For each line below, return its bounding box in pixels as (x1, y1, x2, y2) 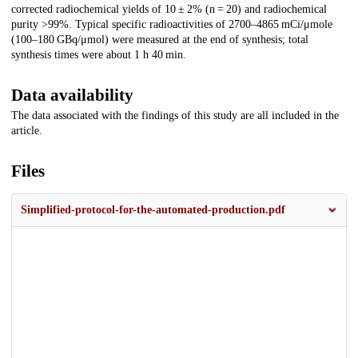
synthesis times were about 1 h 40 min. (11, 49, 186, 62)
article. (11, 125, 42, 137)
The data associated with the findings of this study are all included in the (11, 109, 339, 122)
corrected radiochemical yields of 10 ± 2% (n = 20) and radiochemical (11, 3, 327, 16)
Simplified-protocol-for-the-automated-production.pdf (21, 204, 285, 217)
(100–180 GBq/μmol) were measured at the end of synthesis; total (11, 34, 308, 46)
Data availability (11, 86, 133, 105)
